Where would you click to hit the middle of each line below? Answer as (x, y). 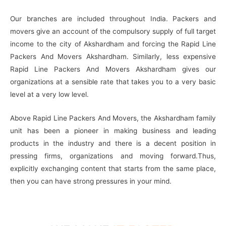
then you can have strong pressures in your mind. (91, 181)
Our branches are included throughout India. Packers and (113, 19)
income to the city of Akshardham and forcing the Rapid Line (113, 44)
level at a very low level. (49, 95)
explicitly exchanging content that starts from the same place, (113, 169)
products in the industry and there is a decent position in (113, 144)
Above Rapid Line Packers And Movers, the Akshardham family (113, 118)
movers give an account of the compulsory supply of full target (113, 32)
